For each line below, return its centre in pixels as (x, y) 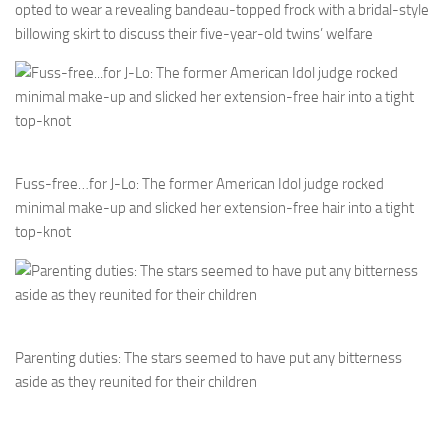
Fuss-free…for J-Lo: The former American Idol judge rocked (199, 183)
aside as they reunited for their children (136, 381)
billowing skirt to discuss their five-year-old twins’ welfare (194, 33)
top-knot (43, 231)
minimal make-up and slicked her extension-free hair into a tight (214, 207)
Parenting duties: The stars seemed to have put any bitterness (208, 357)
